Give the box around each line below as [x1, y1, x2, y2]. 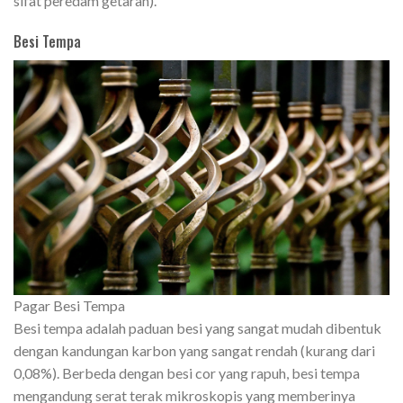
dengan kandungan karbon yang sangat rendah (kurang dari [13, 342, 375, 360]
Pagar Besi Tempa [13, 297, 125, 315]
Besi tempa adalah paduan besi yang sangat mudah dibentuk [13, 319, 381, 337]
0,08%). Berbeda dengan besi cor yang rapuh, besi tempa [13, 364, 360, 382]
